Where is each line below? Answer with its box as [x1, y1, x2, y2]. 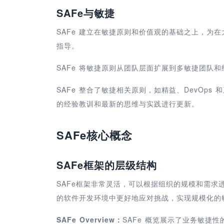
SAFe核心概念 [56, 126, 132, 143]
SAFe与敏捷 [56, 5, 115, 20]
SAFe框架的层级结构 [56, 157, 157, 172]
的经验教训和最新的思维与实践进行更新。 [56, 98, 199, 108]
